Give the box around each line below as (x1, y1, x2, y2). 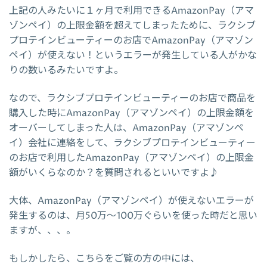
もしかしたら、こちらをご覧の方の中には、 (9, 252, 200, 265)
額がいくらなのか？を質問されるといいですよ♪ (9, 166, 219, 179)
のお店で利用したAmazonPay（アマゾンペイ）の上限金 (9, 151, 254, 164)
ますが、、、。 (9, 223, 76, 237)
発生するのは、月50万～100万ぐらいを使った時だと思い (9, 209, 257, 222)
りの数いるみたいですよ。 (9, 63, 123, 77)
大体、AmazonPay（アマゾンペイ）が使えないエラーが (9, 194, 254, 207)
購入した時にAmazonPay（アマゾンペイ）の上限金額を (9, 106, 254, 120)
